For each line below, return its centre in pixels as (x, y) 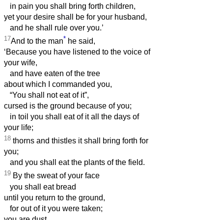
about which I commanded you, (58, 84)
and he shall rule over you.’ (54, 27)
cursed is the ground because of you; (68, 106)
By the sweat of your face (55, 176)
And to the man (37, 41)
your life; (19, 128)
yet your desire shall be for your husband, (75, 17)
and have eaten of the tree (52, 74)
